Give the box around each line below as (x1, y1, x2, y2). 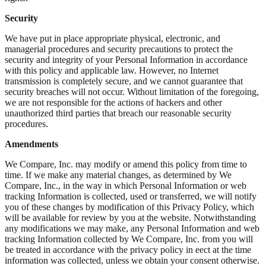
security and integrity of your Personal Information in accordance (5, 54, 248, 65)
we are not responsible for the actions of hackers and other (5, 97, 222, 107)
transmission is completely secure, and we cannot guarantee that (5, 75, 243, 86)
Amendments (5, 138, 58, 149)
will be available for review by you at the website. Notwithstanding (5, 212, 256, 223)
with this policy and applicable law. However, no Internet (5, 65, 218, 75)
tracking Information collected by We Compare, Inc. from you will (5, 233, 253, 244)
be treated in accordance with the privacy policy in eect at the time (5, 244, 251, 255)
